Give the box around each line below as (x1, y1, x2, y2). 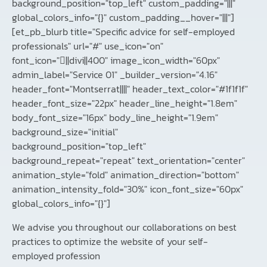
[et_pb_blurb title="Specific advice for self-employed (12, 24, 235, 39)
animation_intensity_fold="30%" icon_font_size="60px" (12, 182, 243, 197)
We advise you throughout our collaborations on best (12, 220, 237, 235)
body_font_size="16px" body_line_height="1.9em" (12, 110, 218, 125)
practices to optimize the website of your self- (12, 234, 208, 249)
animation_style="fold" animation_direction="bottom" (12, 167, 239, 182)
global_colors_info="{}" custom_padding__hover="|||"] (12, 10, 234, 25)
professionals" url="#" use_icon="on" (12, 39, 163, 54)
